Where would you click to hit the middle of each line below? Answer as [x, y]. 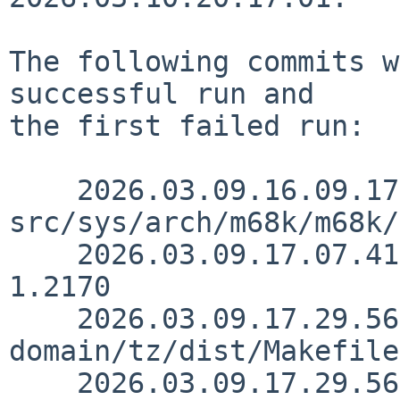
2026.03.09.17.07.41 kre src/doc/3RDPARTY [43, 254]
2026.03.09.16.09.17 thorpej [43, 190]
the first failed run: [187, 125]
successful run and [162, 93]
